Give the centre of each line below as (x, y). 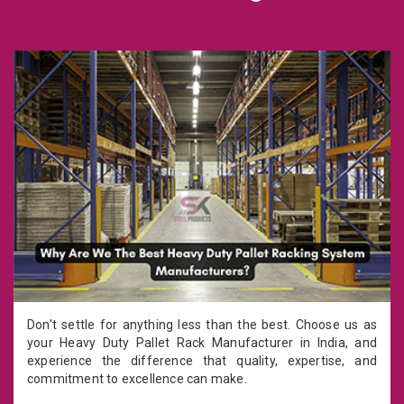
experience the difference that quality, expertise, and (202, 360)
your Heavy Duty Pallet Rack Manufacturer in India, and (202, 342)
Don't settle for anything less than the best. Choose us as (202, 324)
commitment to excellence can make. (137, 378)
